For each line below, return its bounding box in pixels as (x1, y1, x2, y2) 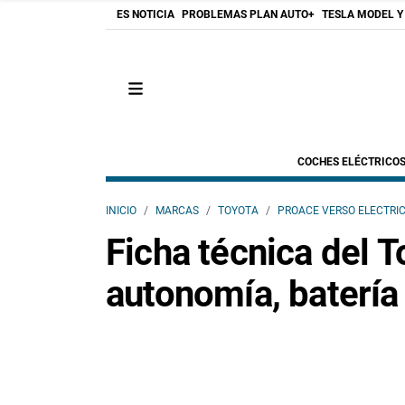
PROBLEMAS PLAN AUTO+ (182, 8, 315, 21)
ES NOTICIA (117, 8, 174, 21)
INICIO (106, 204, 137, 217)
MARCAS (155, 204, 199, 217)
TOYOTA (218, 204, 259, 217)
